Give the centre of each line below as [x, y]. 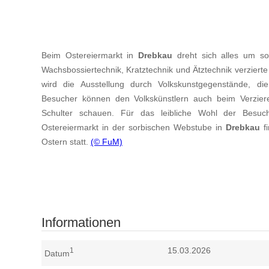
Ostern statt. [66, 141]
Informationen [81, 223]
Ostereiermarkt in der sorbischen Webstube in [134, 127]
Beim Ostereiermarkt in [90, 55]
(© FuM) [107, 141]
